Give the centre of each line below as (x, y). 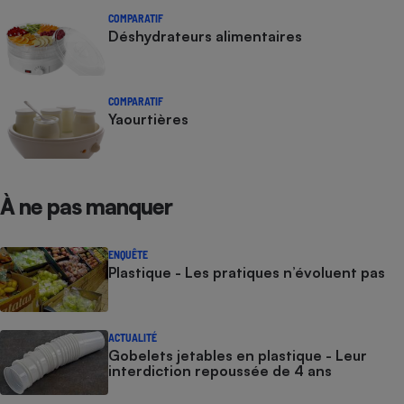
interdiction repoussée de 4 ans (220, 371)
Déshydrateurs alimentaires (205, 36)
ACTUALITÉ (133, 337)
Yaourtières (148, 119)
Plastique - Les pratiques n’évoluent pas (247, 272)
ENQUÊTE (128, 254)
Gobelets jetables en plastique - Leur (238, 355)
